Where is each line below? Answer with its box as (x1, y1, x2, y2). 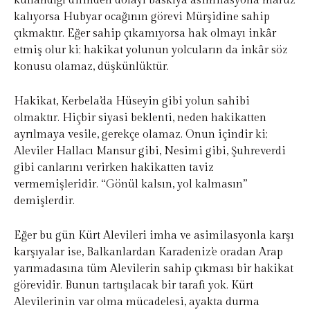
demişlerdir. (14, 194, 75, 208)
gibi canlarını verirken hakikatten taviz (14, 161, 214, 175)
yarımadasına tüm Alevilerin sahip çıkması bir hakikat (14, 262, 293, 276)
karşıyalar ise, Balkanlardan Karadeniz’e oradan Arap (14, 246, 283, 259)
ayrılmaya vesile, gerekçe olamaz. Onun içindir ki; (14, 128, 268, 142)
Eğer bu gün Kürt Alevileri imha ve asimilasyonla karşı (14, 229, 294, 243)
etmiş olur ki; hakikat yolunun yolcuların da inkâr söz (14, 44, 288, 57)
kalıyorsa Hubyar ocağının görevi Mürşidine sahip (14, 10, 270, 24)
